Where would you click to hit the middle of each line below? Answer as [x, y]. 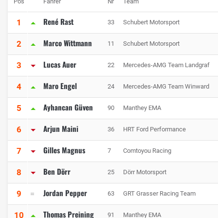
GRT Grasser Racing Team [159, 194]
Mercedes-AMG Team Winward [166, 87]
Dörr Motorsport [145, 172]
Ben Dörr [57, 172]
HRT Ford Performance [154, 129]
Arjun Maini [61, 129]
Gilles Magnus [64, 150]
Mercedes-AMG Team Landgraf [166, 65]
